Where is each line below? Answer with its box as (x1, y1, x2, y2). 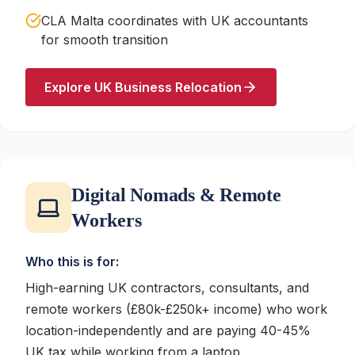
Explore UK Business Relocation (44, 79, 242, 95)
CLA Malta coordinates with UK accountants (41, 13, 308, 29)
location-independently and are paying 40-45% (25, 323, 311, 338)
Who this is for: (25, 254, 119, 269)
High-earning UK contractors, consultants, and (25, 280, 309, 296)
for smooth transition (41, 32, 168, 48)
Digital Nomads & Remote (71, 185, 281, 205)
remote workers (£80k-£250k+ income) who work (25, 301, 327, 317)
